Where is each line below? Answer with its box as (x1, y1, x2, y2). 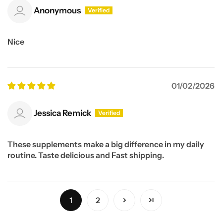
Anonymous (34, 5, 81, 16)
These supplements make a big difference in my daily (7, 139, 204, 149)
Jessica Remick (34, 108, 91, 118)
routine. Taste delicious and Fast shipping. (7, 150, 164, 160)
